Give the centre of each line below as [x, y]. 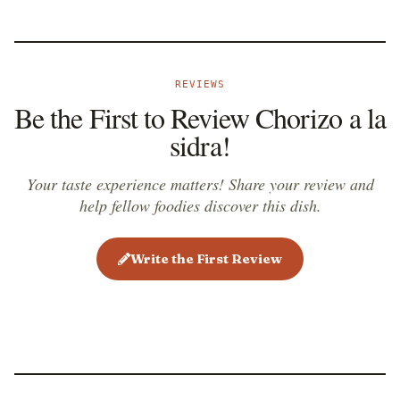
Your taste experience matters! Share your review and [200, 184]
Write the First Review [206, 258]
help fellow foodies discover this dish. [200, 205]
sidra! [200, 145]
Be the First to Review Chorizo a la [200, 117]
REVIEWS [200, 84]
